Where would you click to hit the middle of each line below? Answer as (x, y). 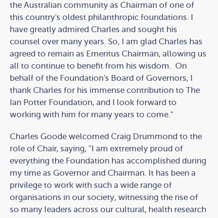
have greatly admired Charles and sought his (93, 30)
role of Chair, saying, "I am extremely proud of (96, 149)
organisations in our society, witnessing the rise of (104, 198)
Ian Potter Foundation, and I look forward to (93, 103)
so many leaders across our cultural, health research (108, 210)
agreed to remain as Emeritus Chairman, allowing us (108, 54)
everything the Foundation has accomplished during (108, 161)
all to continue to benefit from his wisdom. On (98, 66)
